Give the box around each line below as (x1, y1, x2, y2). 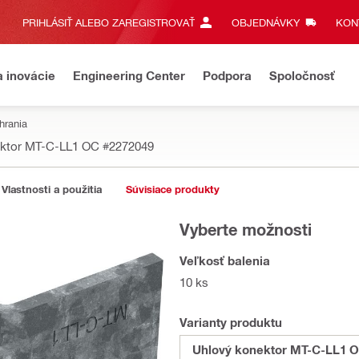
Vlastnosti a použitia (2, 183, 102, 196)
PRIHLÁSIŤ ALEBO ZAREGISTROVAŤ (22, 16, 195, 28)
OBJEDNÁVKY (231, 16, 300, 28)
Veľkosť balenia (179, 253, 270, 268)
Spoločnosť (269, 67, 335, 83)
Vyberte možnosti (179, 220, 312, 239)
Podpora (203, 67, 252, 83)
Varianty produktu (179, 315, 282, 329)
